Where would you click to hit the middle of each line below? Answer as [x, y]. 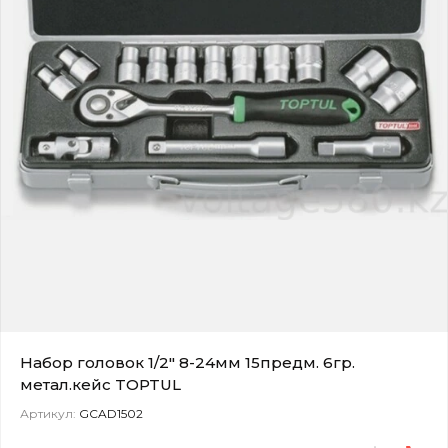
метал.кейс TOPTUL [100, 384]
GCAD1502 [109, 413]
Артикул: [48, 413]
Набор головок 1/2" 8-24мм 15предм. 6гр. [187, 362]
